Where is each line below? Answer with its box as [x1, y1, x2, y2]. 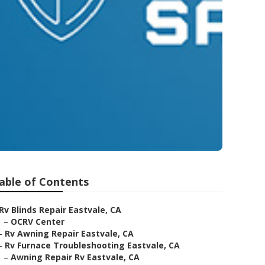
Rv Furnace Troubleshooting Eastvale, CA [5, 240, 180, 251]
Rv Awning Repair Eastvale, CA [5, 228, 134, 239]
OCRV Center [11, 216, 64, 227]
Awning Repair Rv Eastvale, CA [11, 251, 140, 263]
